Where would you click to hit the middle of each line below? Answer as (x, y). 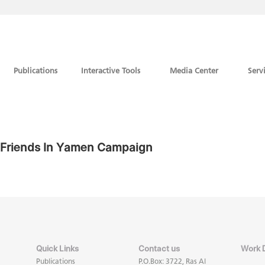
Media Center (194, 70)
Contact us (159, 248)
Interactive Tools (111, 70)
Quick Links (58, 248)
